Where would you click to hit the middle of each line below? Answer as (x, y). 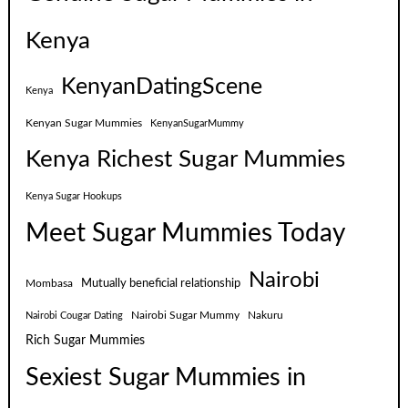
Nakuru (266, 316)
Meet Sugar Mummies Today (186, 234)
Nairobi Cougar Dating (75, 316)
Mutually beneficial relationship (161, 284)
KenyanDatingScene (162, 87)
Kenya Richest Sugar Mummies (186, 160)
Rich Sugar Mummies (86, 341)
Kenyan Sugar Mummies (84, 123)
